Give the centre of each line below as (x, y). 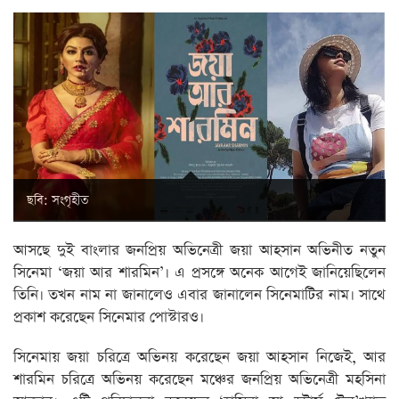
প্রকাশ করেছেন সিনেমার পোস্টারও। (109, 318)
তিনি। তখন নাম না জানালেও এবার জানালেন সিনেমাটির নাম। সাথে (199, 296)
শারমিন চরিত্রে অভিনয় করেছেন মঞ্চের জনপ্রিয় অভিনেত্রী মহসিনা (199, 380)
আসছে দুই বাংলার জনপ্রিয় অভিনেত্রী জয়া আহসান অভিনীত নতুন (199, 251)
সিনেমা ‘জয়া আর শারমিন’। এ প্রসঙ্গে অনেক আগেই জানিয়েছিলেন (199, 273)
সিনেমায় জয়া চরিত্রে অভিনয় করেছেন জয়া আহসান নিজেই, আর (199, 358)
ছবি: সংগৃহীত (57, 200)
